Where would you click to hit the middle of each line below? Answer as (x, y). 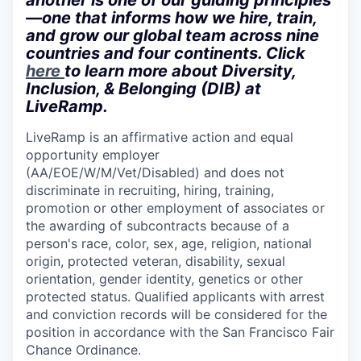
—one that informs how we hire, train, (171, 18)
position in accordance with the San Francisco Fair (180, 332)
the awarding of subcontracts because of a (158, 226)
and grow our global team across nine (172, 36)
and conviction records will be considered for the (176, 315)
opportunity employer (93, 155)
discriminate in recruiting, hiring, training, (150, 191)
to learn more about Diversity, (180, 71)
